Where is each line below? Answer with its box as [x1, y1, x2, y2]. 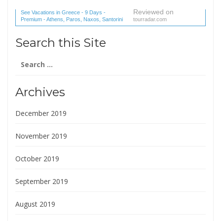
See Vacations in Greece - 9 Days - [21, 9, 106, 15]
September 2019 [15, 176, 68, 186]
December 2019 [15, 108, 67, 118]
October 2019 [15, 153, 59, 163]
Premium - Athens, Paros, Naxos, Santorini [21, 16, 123, 22]
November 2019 [15, 131, 67, 141]
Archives [15, 84, 65, 99]
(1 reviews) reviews [21, 23, 68, 29]
